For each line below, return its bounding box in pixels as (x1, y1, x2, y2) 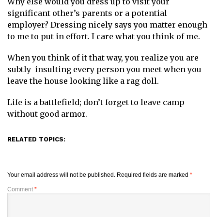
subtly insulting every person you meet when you (7, 64, 201, 74)
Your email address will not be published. (7, 171, 115, 178)
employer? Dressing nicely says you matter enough (7, 20, 207, 30)
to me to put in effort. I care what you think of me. (7, 31, 200, 41)
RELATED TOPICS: (7, 136, 65, 143)
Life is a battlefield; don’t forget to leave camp (7, 97, 185, 107)
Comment (7, 186, 34, 193)
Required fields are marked (117, 171, 190, 178)
